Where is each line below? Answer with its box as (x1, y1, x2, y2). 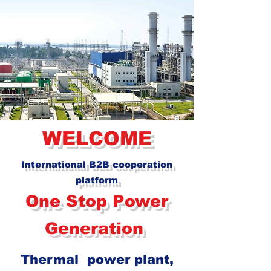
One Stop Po (25, 192, 135, 211)
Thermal (20, 252, 83, 266)
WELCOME (42, 127, 152, 149)
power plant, (82, 252, 174, 266)
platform (76, 174, 118, 185)
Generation (45, 219, 149, 238)
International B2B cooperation (21, 158, 172, 169)
